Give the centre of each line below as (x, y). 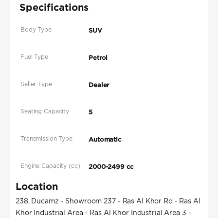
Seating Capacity (45, 111)
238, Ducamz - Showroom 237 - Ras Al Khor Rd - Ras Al (108, 201)
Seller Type (36, 84)
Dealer (99, 85)
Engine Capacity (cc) (50, 166)
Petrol (98, 58)
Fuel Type (34, 57)
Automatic (105, 140)
